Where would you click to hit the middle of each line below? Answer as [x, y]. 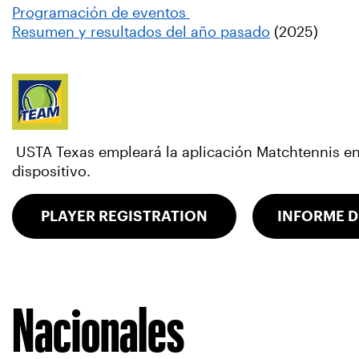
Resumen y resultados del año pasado [141, 32]
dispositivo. [51, 171]
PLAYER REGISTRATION [124, 216]
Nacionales [98, 330]
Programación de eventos [101, 13]
